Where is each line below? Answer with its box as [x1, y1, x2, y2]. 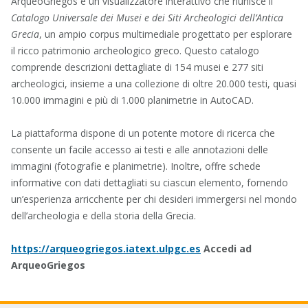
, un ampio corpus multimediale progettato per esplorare [39, 27, 292, 41]
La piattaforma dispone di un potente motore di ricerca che [11, 126, 275, 140]
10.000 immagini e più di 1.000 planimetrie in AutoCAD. [11, 93, 254, 107]
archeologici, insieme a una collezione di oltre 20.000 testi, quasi [11, 77, 296, 90]
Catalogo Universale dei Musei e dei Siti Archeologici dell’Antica [11, 11, 283, 24]
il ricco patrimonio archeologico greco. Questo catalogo [11, 44, 259, 57]
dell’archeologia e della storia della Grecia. [11, 209, 196, 222]
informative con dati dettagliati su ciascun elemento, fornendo [11, 176, 288, 189]
